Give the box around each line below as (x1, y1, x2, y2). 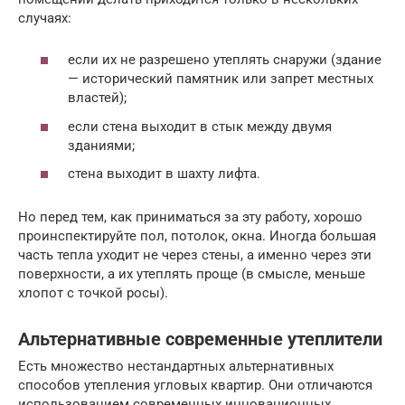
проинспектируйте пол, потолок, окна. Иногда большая (18, 228, 376, 245)
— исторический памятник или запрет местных (68, 71, 373, 88)
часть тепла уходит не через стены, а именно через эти (18, 247, 372, 264)
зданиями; (68, 137, 135, 154)
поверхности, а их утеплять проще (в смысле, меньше (18, 266, 365, 283)
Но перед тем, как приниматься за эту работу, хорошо (18, 209, 363, 226)
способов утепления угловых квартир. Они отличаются (18, 377, 372, 394)
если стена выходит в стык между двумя (68, 118, 332, 135)
